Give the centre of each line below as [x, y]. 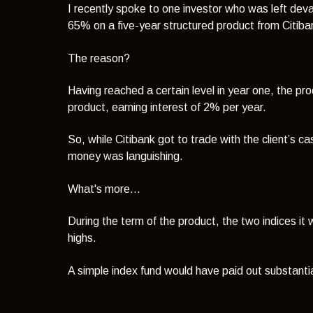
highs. [82, 238]
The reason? [99, 58]
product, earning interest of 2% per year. [167, 107]
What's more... [104, 189]
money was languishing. [126, 156]
